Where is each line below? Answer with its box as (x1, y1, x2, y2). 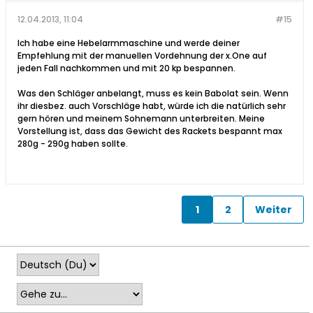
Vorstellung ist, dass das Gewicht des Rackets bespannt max (17, 125, 282, 138)
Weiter (255, 202, 292, 217)
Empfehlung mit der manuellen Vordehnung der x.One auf (17, 50, 267, 62)
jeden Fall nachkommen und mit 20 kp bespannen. (17, 62, 235, 75)
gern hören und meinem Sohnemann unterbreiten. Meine (17, 112, 265, 125)
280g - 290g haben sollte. (17, 138, 128, 150)
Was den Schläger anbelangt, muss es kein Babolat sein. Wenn (17, 87, 289, 100)
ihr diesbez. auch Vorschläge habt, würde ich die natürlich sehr (17, 100, 286, 112)
